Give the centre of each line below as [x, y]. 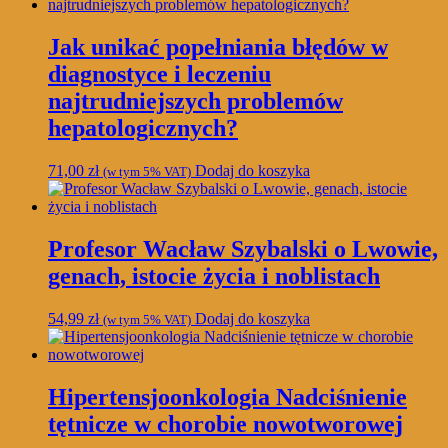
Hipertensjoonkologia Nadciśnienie [227, 396]
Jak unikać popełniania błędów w [218, 47]
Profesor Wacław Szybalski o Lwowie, [243, 248]
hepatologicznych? [143, 128]
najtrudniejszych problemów [195, 101]
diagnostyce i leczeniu [159, 74]
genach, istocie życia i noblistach [214, 275]
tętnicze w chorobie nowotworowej [225, 423]
